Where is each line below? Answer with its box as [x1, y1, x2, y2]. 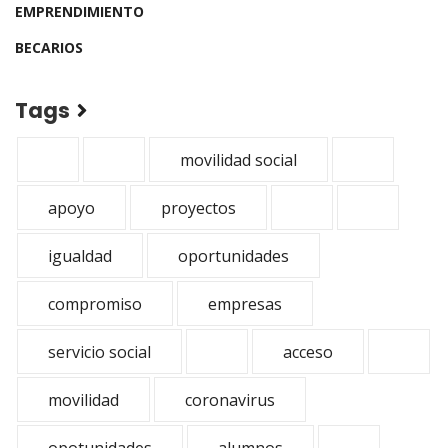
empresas [208, 293, 282, 315]
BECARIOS [15, 38, 83, 57]
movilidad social [180, 149, 297, 171]
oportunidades [178, 245, 289, 267]
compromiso [48, 293, 142, 315]
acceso [283, 341, 333, 363]
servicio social [48, 341, 151, 363]
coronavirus [185, 389, 275, 411]
